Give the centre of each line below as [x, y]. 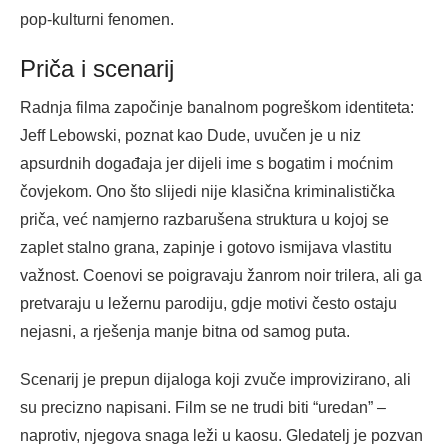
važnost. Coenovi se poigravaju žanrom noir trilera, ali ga [221, 276]
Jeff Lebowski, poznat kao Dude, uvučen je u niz [190, 136]
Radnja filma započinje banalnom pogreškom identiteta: [217, 108]
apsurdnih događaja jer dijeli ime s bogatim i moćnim [206, 164]
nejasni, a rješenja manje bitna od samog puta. [185, 332]
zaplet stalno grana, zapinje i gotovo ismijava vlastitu [206, 248]
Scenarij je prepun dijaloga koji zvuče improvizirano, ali [215, 380]
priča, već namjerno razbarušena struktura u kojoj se [204, 220]
